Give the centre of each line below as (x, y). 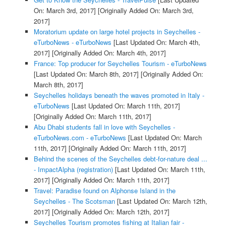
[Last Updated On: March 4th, (156, 42)
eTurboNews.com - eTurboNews (80, 138)
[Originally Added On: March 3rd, (145, 11)
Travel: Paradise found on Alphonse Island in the (104, 191)
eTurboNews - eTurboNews (72, 42)
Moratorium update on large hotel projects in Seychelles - (117, 32)
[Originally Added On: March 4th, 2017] (108, 53)
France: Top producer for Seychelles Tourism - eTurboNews (120, 64)
